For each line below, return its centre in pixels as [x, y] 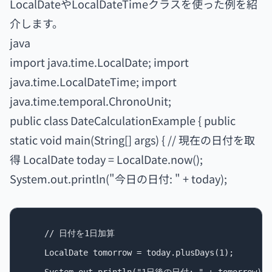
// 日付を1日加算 [70, 233]
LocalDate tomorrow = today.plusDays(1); [129, 253]
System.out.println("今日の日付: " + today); [118, 178]
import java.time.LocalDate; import [99, 62]
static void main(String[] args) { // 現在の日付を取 [132, 140]
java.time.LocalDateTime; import [93, 81]
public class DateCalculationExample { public [123, 120]
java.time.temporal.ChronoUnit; [90, 101]
